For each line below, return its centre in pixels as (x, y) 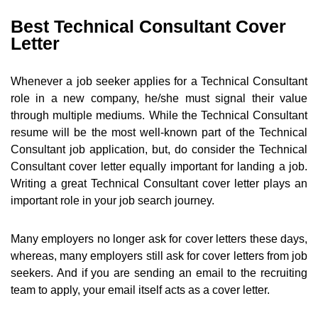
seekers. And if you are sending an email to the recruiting (159, 273)
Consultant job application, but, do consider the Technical (159, 150)
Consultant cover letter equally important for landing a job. (159, 167)
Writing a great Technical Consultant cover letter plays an (159, 184)
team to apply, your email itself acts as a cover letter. (140, 290)
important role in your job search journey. (113, 201)
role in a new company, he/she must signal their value (159, 99)
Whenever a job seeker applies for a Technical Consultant (159, 82)
